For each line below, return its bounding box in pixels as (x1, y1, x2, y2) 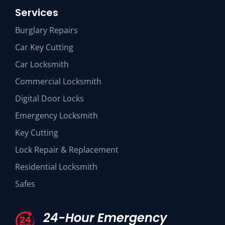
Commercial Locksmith (15, 76, 101, 87)
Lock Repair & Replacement (15, 144, 119, 156)
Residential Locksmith (15, 161, 97, 173)
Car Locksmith (15, 59, 69, 70)
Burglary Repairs (15, 25, 78, 36)
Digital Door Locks (15, 93, 84, 104)
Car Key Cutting (15, 42, 73, 53)
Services (15, 6, 58, 20)
